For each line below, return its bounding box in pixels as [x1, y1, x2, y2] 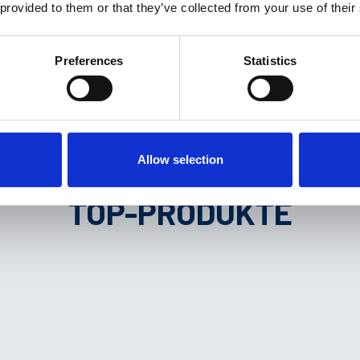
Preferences [55, 53, 124, 67]
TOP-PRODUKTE [67, 192, 292, 231]
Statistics [243, 53, 297, 67]
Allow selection [137, 152, 223, 166]
